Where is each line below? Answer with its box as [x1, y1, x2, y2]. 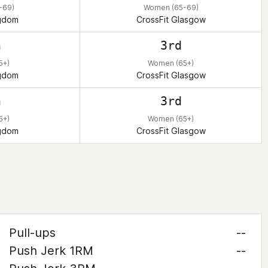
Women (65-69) [143, 3, 199, 12]
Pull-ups [8, 226, 56, 240]
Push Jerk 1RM [8, 243, 93, 258]
